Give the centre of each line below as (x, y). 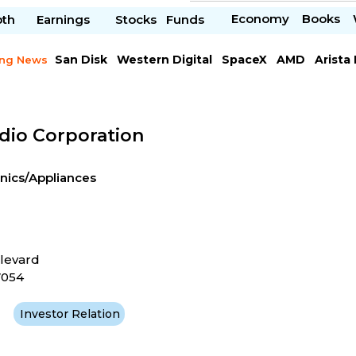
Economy (260, 19)
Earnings (65, 20)
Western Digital (164, 59)
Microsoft (199, 76)
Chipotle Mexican (107, 76)
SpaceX (244, 59)
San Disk (81, 59)
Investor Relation (70, 313)
